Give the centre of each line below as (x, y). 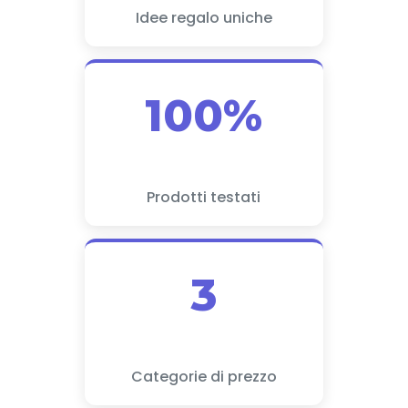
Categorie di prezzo (204, 377)
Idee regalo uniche (204, 18)
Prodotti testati (204, 197)
